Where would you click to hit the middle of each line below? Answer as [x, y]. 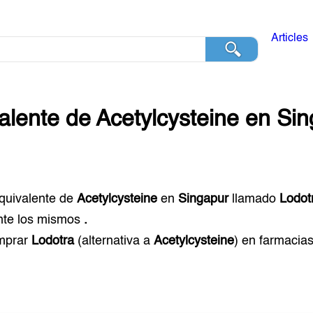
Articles [289, 38]
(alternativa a [114, 241]
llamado [254, 199]
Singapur [204, 199]
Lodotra [53, 241]
